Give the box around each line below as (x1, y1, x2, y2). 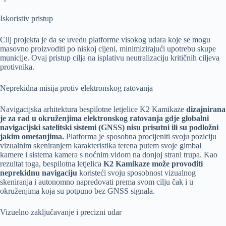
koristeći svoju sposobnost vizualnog (77, 168, 196, 178)
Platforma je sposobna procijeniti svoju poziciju (64, 132, 216, 141)
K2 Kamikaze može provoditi (103, 159, 203, 168)
